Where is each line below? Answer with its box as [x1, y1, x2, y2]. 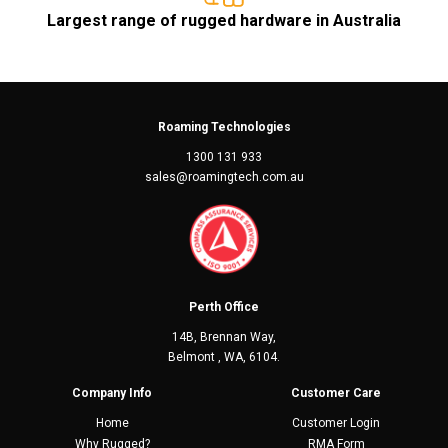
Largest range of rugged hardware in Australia [47, 10, 401, 30]
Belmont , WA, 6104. [168, 349, 280, 364]
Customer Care [291, 385, 381, 400]
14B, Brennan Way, [172, 329, 276, 344]
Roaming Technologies [157, 119, 291, 134]
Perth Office [189, 299, 259, 314]
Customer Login [292, 415, 380, 430]
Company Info [72, 385, 152, 400]
